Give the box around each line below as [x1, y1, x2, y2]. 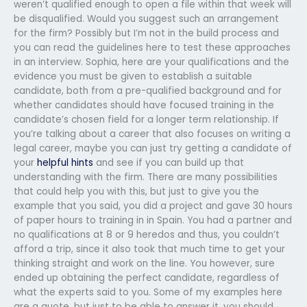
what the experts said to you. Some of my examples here [14, 285, 282, 299]
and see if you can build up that [93, 156, 244, 169]
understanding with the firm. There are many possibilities [14, 170, 278, 184]
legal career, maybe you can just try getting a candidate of [14, 141, 292, 155]
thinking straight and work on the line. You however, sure [14, 256, 275, 270]
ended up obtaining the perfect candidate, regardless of [14, 271, 280, 284]
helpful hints [37, 156, 93, 169]
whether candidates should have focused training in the [14, 98, 274, 112]
